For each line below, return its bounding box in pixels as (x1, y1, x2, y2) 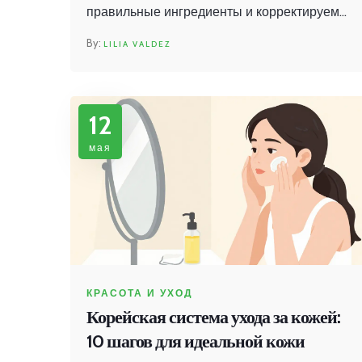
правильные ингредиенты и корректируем (86, 4, 339, 20)
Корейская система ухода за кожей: (86, 305, 340, 328)
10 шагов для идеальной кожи (86, 330, 305, 352)
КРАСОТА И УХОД (86, 286, 193, 299)
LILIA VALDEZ (103, 39, 170, 50)
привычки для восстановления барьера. (86, 27, 327, 43)
